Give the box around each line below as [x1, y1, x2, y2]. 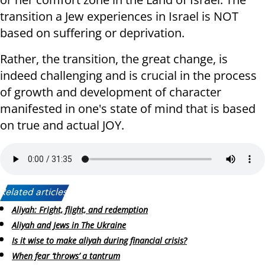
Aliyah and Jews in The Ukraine [12, 219, 126, 231]
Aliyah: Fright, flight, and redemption [12, 204, 148, 216]
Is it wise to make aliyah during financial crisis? [12, 234, 187, 246]
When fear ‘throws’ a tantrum [12, 250, 120, 261]
